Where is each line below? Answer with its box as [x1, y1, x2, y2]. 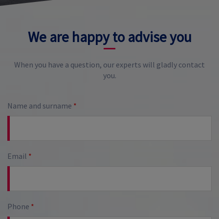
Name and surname [7, 101, 73, 111]
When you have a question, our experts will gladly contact [14, 60, 205, 70]
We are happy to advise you [27, 28, 192, 46]
